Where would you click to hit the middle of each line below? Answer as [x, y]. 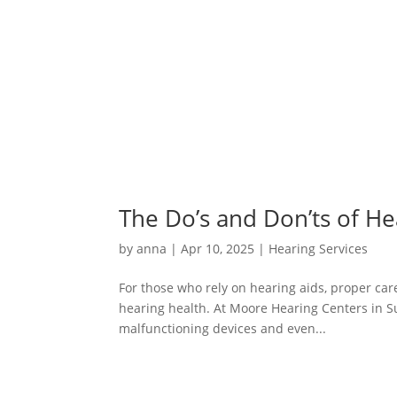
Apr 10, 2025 [218, 249]
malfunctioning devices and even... [223, 328]
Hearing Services [319, 249]
